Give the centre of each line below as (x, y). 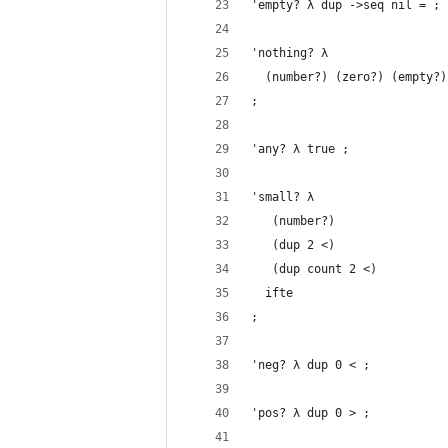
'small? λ (282, 197)
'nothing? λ (289, 53)
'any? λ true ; (300, 149)
